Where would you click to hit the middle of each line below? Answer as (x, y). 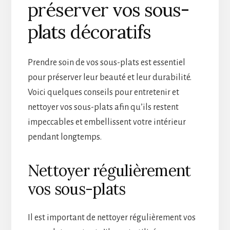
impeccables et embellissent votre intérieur (107, 122)
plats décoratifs (89, 32)
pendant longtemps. (64, 137)
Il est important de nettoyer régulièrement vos (111, 217)
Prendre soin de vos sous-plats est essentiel (106, 62)
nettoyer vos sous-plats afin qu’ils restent (103, 107)
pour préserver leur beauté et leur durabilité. (109, 77)
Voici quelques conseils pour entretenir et (103, 92)
